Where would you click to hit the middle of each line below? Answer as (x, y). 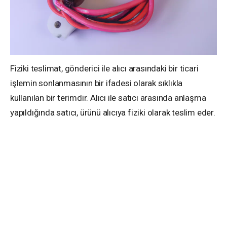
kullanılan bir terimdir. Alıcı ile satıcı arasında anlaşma (108, 98)
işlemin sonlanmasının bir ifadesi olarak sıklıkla (97, 83)
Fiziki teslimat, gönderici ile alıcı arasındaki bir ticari (104, 68)
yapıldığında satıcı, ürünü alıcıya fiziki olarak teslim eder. (113, 112)
